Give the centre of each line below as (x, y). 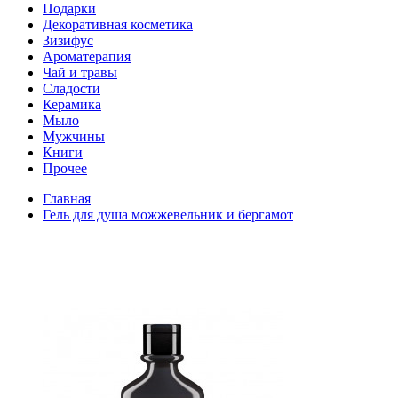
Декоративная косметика (118, 24)
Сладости (72, 88)
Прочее (65, 168)
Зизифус (68, 40)
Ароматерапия (87, 56)
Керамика (72, 104)
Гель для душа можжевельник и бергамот (168, 214)
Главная (67, 198)
